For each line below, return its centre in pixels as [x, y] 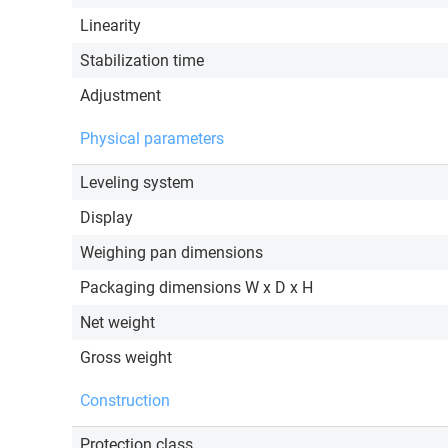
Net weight [117, 323]
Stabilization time [142, 61]
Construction [125, 401]
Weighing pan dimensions [171, 253]
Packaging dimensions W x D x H [196, 288]
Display [106, 218]
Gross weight [126, 358]
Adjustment [120, 96]
